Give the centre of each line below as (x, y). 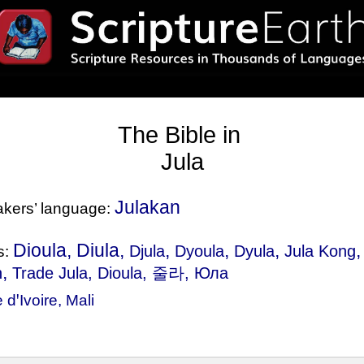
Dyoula (200, 251)
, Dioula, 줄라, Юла (158, 273)
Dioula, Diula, (71, 250)
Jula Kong (321, 251)
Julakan (148, 207)
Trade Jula (50, 273)
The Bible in (182, 135)
